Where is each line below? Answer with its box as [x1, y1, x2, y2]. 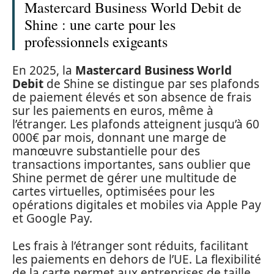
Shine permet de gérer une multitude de [12, 170, 237, 187]
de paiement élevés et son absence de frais [12, 89, 251, 106]
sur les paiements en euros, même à [12, 103, 213, 119]
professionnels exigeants [24, 31, 168, 51]
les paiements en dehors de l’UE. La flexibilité [12, 251, 261, 267]
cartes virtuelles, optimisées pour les [12, 183, 215, 200]
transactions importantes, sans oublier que [12, 157, 251, 173]
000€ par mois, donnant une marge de [12, 130, 226, 146]
